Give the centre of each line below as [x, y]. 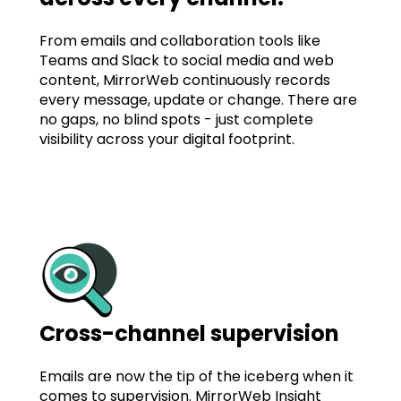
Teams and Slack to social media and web [187, 61]
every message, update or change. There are [198, 100]
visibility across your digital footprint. [169, 140]
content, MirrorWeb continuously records [185, 81]
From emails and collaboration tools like [180, 41]
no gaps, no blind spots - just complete [176, 120]
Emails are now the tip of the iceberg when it [196, 377]
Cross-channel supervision [189, 333]
